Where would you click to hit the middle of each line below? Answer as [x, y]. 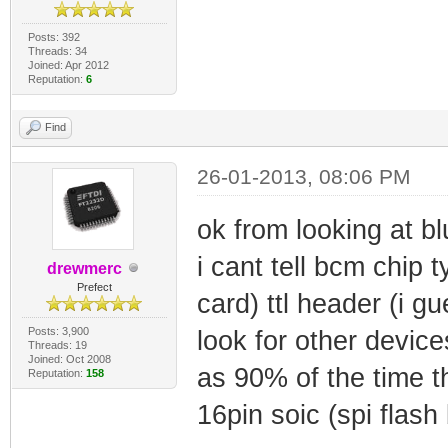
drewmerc [84, 268]
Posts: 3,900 [58, 330]
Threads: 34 [57, 50]
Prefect [94, 286]
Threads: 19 [57, 344]
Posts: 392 [53, 36]
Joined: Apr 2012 [68, 64]
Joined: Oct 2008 [69, 358]
